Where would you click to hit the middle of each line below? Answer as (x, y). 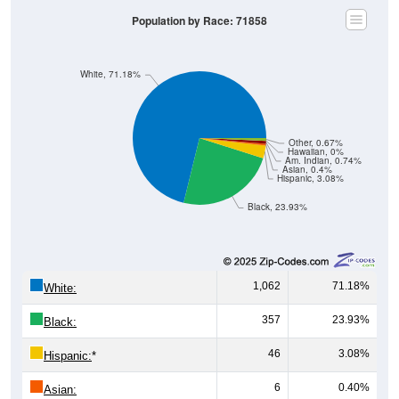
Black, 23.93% (278, 193)
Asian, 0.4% (307, 156)
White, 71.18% (111, 61)
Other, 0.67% (315, 129)
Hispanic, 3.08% (311, 165)
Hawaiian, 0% (315, 138)
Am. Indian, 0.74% (324, 147)
